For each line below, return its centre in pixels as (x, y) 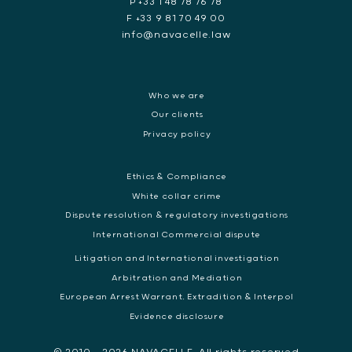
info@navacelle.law (176, 35)
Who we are (177, 95)
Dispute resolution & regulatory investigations (177, 216)
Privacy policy (177, 135)
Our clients (177, 115)
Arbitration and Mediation (177, 278)
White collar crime (177, 196)
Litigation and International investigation (177, 258)
